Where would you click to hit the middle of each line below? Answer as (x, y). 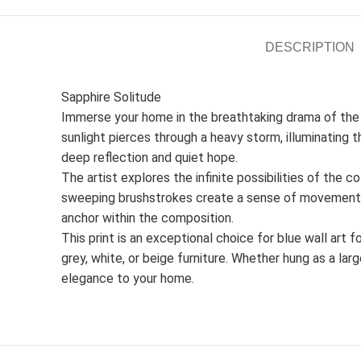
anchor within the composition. (147, 218)
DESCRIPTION (309, 47)
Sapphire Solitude (111, 97)
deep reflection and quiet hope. (149, 158)
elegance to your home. (128, 278)
